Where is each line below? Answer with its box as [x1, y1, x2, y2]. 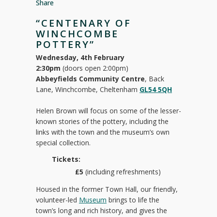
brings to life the [107, 195, 159, 204]
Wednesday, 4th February [36, 53, 124, 62]
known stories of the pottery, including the [36, 117, 169, 126]
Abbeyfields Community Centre [36, 74, 145, 83]
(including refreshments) [83, 167, 161, 176]
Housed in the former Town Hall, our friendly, [36, 185, 178, 194]
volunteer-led [36, 195, 79, 204]
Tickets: [52, 155, 80, 164]
